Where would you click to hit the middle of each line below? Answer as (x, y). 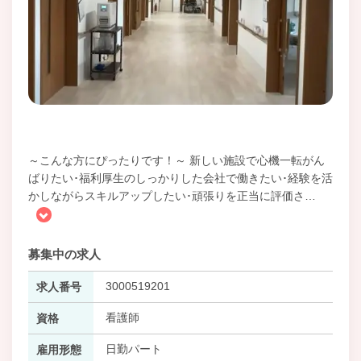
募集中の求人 (64, 254)
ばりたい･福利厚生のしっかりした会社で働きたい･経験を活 (180, 178)
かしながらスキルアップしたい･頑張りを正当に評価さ (166, 195)
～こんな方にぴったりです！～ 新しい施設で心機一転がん (176, 160)
